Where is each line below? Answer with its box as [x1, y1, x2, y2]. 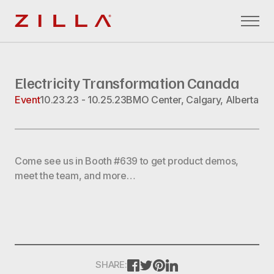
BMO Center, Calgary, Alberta [126, 93, 259, 106]
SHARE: [95, 258, 127, 270]
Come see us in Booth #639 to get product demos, [15, 155, 239, 167]
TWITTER [152, 257, 192, 270]
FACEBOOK [139, 257, 187, 270]
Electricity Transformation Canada [15, 72, 240, 92]
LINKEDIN [178, 257, 218, 270]
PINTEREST [165, 257, 213, 270]
